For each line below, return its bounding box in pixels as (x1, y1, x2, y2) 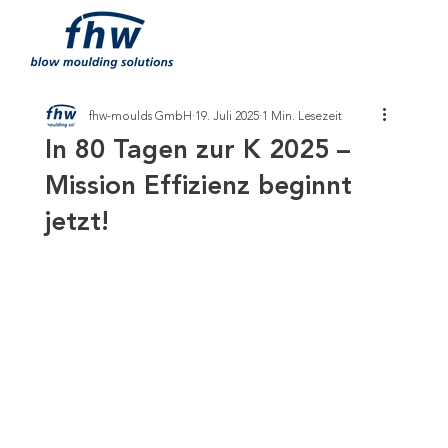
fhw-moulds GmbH (88, 107, 192, 125)
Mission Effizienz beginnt (44, 166, 352, 206)
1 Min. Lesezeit (261, 107, 342, 125)
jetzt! (44, 202, 109, 242)
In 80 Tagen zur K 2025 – (44, 130, 350, 170)
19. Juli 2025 (194, 107, 259, 125)
